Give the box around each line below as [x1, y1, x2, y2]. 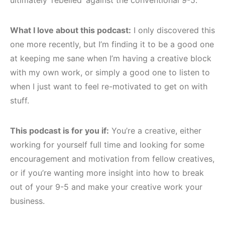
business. [10, 195, 45, 206]
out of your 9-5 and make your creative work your [10, 181, 202, 192]
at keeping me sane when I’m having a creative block [10, 53, 211, 63]
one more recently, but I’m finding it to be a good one [10, 39, 214, 49]
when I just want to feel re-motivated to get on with [10, 81, 207, 91]
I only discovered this [131, 25, 215, 35]
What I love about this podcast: [10, 25, 131, 35]
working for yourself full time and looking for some [10, 139, 204, 150]
